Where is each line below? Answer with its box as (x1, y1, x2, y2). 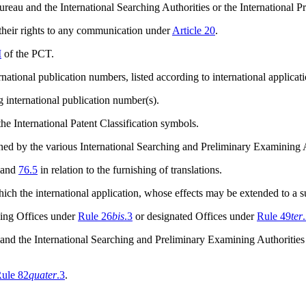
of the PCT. (1, 47, 54, 59)
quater (29, 268, 57, 281)
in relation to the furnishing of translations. (38, 163, 222, 176)
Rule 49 (257, 210, 291, 222)
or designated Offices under (133, 210, 257, 222)
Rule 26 (78, 210, 112, 222)
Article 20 (172, 24, 215, 36)
